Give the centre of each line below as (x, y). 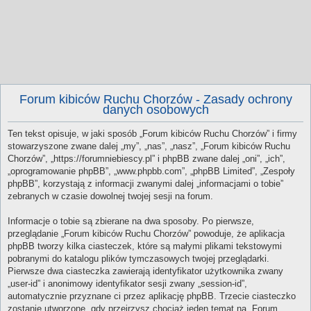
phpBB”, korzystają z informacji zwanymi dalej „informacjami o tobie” (145, 184)
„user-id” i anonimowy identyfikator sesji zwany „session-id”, (127, 284)
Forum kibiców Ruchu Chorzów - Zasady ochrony (155, 99)
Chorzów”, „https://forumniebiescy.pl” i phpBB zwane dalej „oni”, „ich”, (146, 159)
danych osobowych (155, 109)
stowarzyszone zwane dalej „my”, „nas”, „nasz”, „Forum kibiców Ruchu (149, 146)
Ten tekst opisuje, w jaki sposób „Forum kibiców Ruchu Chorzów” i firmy (152, 134)
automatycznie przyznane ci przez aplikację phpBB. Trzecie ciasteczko (152, 296)
